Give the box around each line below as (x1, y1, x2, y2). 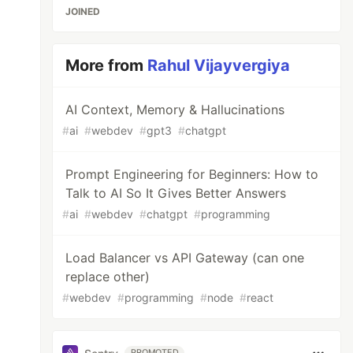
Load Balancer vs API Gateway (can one (65, 250, 305, 266)
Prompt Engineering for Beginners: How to (65, 166, 319, 182)
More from (65, 56, 148, 75)
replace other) (65, 269, 150, 284)
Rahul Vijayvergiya (147, 56, 291, 75)
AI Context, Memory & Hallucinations (65, 102, 285, 117)
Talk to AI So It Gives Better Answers (65, 185, 287, 201)
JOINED (65, 6, 101, 17)
